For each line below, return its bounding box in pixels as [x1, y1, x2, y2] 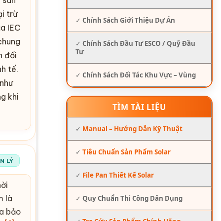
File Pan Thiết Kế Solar [82, 170, 154, 180]
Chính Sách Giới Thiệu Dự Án [82, 15, 175, 25]
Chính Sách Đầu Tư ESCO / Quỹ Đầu [82, 38, 195, 48]
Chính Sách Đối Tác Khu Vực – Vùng [82, 70, 196, 79]
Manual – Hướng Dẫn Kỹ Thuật [82, 124, 183, 133]
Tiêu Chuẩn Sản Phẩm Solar [82, 147, 171, 156]
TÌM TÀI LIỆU [112, 101, 166, 112]
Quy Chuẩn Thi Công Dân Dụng [82, 193, 183, 203]
